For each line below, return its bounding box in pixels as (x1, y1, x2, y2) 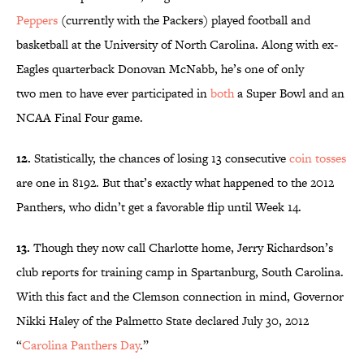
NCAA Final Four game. (16, 109, 143, 127)
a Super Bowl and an (234, 84, 344, 102)
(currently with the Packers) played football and (58, 11, 310, 29)
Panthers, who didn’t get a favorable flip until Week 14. (16, 198, 308, 216)
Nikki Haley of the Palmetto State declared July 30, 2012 (16, 312, 309, 330)
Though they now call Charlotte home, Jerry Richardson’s (30, 239, 333, 257)
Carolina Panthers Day (22, 336, 140, 354)
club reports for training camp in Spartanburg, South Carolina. (16, 263, 344, 281)
